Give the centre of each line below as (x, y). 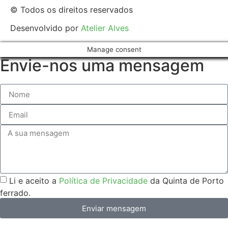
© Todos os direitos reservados (72, 10)
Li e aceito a (34, 180)
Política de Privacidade (103, 180)
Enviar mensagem (114, 208)
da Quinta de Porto (186, 180)
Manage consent (114, 50)
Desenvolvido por (44, 28)
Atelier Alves (104, 28)
